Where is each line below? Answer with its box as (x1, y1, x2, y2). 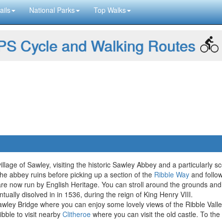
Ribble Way (154, 169, 189, 179)
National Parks (29, 5, 75, 15)
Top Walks (94, 5, 126, 15)
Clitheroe (62, 209, 91, 219)
